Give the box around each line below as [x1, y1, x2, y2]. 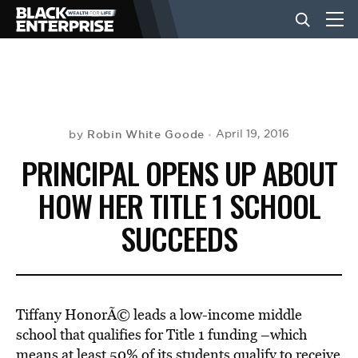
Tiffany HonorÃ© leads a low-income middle [16, 304, 302, 324]
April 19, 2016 [216, 127, 289, 141]
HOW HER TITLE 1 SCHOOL [38, 183, 320, 228]
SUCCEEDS [121, 216, 237, 261]
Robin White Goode [87, 127, 205, 141]
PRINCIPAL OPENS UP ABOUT [21, 150, 337, 195]
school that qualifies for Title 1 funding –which [16, 324, 307, 344]
